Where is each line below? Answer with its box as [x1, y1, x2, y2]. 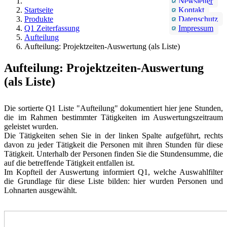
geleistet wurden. [4, 122, 58, 131]
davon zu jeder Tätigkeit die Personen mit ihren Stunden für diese [4, 140, 223, 149]
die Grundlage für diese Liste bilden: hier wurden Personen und [4, 176, 223, 185]
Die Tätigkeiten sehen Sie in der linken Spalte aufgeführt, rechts [4, 131, 223, 140]
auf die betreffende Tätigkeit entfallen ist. [4, 158, 135, 167]
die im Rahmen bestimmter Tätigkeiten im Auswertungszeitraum [4, 112, 223, 122]
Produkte [24, 14, 53, 23]
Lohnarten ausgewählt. [4, 185, 77, 195]
